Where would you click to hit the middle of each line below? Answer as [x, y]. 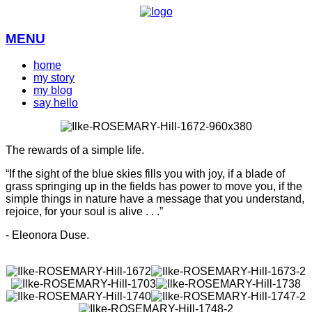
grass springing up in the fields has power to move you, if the [154, 187]
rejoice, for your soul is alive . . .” [84, 212]
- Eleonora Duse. [47, 235]
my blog [53, 91]
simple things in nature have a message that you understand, [155, 199]
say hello [56, 103]
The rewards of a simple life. [75, 150]
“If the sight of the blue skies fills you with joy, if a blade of [145, 174]
